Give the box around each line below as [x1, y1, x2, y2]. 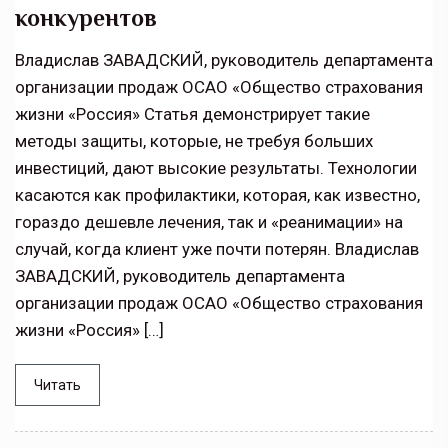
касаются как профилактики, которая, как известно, [15, 185, 420, 206]
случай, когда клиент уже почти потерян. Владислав [15, 239, 419, 260]
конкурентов [15, 4, 157, 32]
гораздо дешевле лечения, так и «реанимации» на [15, 212, 403, 233]
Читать [34, 377, 81, 394]
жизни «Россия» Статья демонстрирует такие [15, 104, 370, 125]
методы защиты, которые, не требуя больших [15, 131, 373, 152]
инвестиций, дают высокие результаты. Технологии [15, 158, 417, 179]
